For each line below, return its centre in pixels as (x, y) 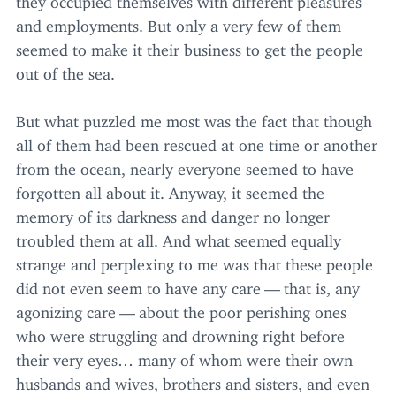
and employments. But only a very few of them (179, 23)
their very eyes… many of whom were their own (184, 357)
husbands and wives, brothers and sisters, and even (193, 381)
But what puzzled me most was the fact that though (194, 118)
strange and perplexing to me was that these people (194, 261)
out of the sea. (65, 70)
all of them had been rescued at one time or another (197, 142)
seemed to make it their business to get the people (190, 46)
